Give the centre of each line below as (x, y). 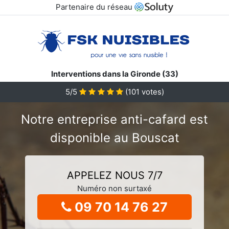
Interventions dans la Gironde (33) (114, 74)
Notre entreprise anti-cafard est (114, 119)
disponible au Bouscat (114, 138)
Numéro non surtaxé (114, 188)
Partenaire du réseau (95, 7)
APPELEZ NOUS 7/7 (114, 175)
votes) (152, 91)
